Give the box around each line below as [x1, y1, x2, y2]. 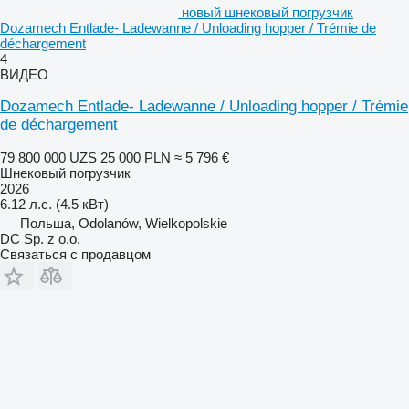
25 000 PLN [100, 149, 171, 165]
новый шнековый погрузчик [182, 4, 353, 20]
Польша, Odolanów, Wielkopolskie [20, 215, 227, 231]
